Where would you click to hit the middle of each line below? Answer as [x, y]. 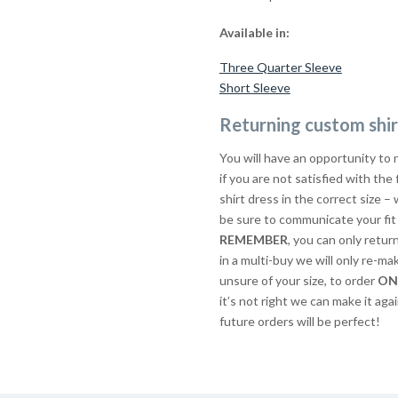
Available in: [254, 33]
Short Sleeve [255, 88]
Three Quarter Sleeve [280, 68]
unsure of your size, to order [298, 280]
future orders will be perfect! [299, 321]
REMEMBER [253, 239]
